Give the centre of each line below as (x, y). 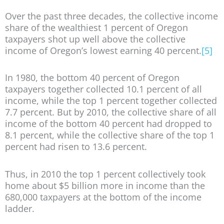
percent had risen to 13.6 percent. (76, 147)
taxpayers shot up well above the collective (95, 39)
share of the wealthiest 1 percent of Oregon (96, 27)
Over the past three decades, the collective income (111, 16)
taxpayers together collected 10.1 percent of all (103, 89)
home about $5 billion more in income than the (105, 185)
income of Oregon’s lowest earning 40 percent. (103, 50)
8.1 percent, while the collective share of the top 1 (110, 135)
